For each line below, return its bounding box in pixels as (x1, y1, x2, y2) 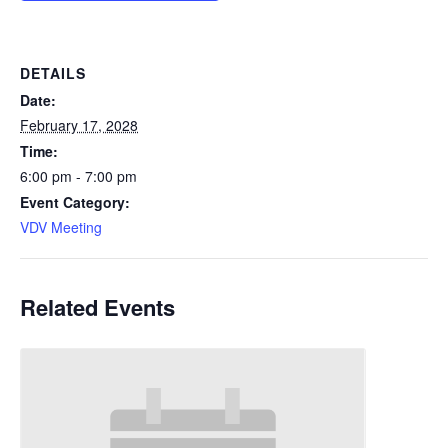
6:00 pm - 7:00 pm (20, 166, 137, 186)
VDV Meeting (20, 217, 102, 237)
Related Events (20, 291, 175, 323)
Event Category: (20, 192, 130, 212)
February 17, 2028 (20, 115, 138, 135)
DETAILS (20, 63, 86, 83)
